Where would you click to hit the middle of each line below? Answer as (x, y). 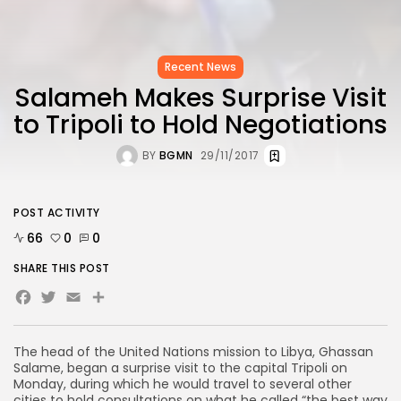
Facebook (81, 301)
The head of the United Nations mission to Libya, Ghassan (193, 351)
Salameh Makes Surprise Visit (200, 98)
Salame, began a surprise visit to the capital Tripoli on (180, 367)
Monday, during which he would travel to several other (183, 384)
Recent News (200, 66)
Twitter (85, 301)
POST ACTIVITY (57, 212)
